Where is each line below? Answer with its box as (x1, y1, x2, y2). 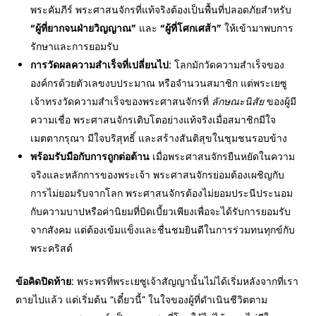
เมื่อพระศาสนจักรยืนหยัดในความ (150, 150, 296, 164)
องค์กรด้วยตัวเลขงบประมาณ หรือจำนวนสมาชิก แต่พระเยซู (30, 76, 288, 90)
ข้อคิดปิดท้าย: (16, 274, 75, 288)
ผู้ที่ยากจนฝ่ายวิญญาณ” (35, 21, 137, 35)
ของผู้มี (264, 95, 297, 109)
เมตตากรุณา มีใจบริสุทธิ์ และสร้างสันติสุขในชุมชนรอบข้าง (30, 131, 288, 145)
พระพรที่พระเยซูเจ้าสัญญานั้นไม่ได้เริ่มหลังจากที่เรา (74, 274, 299, 288)
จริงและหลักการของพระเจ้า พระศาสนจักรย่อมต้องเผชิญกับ (30, 168, 285, 182)
